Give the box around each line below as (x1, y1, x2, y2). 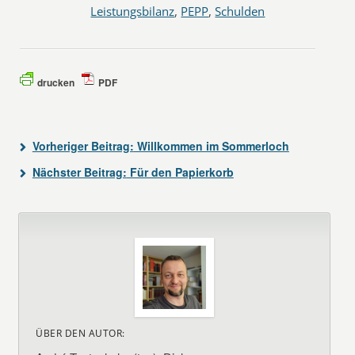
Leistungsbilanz (90, 3, 175, 19)
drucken (37, 75, 75, 90)
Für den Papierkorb (126, 164, 234, 180)
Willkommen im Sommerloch (133, 138, 289, 154)
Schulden (215, 3, 265, 19)
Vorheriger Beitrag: (32, 138, 134, 154)
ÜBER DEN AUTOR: (36, 326, 125, 340)
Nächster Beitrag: (32, 164, 127, 180)
